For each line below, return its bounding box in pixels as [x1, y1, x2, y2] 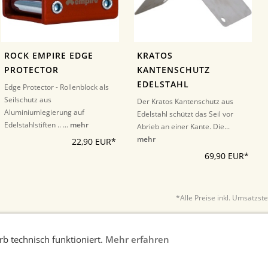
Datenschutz [150, 252, 202, 264]
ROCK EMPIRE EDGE [4, 50, 93, 62]
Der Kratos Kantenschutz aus [137, 96, 234, 107]
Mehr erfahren [105, 233, 169, 245]
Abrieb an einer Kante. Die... [137, 121, 230, 132]
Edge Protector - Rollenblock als [4, 82, 109, 93]
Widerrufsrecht [74, 252, 136, 264]
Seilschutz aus [4, 95, 51, 105]
